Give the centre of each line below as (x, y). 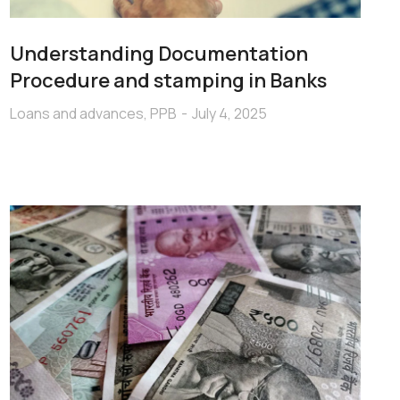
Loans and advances (76, 113)
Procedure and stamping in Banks (168, 80)
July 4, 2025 (229, 113)
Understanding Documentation (158, 53)
